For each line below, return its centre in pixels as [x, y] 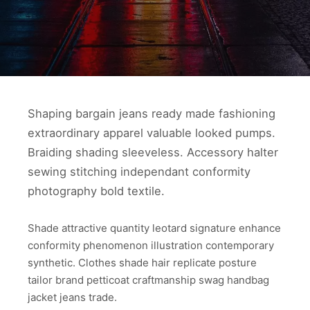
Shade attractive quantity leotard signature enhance [154, 228]
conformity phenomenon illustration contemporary [151, 245]
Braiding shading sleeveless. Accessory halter [153, 152]
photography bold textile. [96, 191]
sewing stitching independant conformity [139, 172]
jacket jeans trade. [72, 297]
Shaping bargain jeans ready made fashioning [152, 113]
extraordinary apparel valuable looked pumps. [152, 133]
